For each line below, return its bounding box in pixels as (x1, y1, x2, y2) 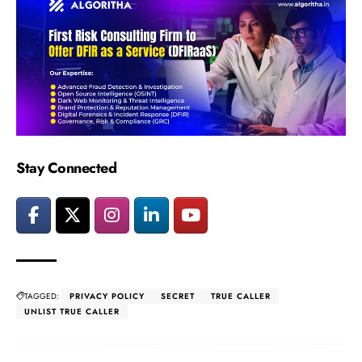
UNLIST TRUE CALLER (24, 305, 120, 318)
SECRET (161, 290, 195, 303)
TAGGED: (24, 290, 59, 303)
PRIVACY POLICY (69, 290, 145, 303)
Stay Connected (16, 157, 116, 179)
